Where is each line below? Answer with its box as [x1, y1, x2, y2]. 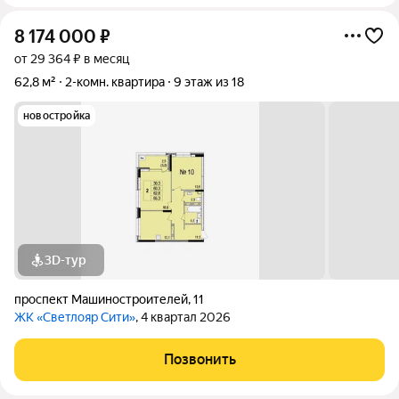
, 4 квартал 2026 [135, 310, 231, 324]
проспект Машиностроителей [14, 292, 188, 306]
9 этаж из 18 [174, 75, 244, 89]
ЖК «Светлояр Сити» [14, 310, 135, 324]
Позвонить [163, 351, 236, 368]
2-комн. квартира [65, 75, 165, 89]
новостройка [23, 110, 91, 122]
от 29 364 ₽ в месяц [14, 52, 129, 66]
